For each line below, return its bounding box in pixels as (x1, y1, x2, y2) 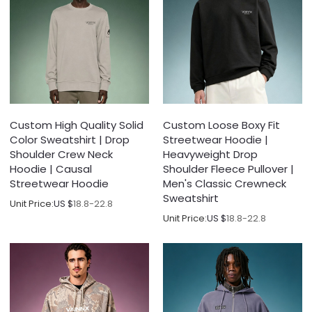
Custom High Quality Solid (10, 117, 144, 132)
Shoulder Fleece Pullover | (163, 161, 294, 176)
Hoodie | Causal (10, 161, 93, 176)
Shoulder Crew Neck (10, 146, 114, 162)
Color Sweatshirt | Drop (10, 132, 130, 147)
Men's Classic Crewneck (163, 175, 286, 191)
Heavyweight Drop (163, 146, 258, 162)
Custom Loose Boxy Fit (163, 117, 280, 132)
